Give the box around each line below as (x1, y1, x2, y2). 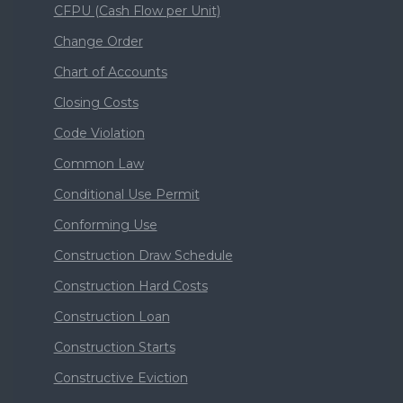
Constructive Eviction (53, 370, 188, 386)
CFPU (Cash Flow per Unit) (53, 3, 220, 19)
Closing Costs (53, 94, 139, 111)
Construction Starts (53, 339, 175, 355)
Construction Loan (53, 309, 170, 325)
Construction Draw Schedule (53, 247, 233, 264)
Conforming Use (53, 217, 157, 233)
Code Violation (53, 125, 145, 141)
